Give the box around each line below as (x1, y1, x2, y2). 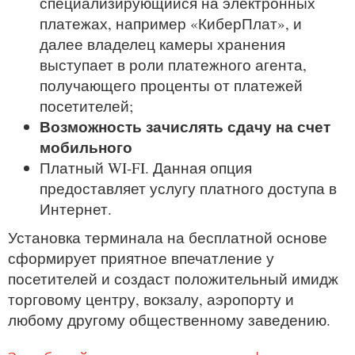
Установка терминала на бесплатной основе (8, 227, 327, 247)
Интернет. (40, 199, 112, 219)
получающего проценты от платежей (40, 75, 303, 95)
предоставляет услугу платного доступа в (40, 178, 337, 198)
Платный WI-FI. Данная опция (40, 158, 252, 177)
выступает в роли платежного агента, (40, 55, 307, 74)
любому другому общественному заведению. (8, 310, 330, 330)
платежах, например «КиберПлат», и (40, 13, 302, 33)
